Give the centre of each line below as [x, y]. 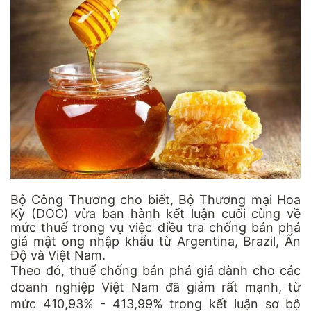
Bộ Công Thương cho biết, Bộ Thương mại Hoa [155, 200]
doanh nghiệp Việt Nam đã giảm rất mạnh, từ [155, 287]
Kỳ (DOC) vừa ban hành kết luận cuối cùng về [155, 214]
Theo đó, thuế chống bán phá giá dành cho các [155, 271]
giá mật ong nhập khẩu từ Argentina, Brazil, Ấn [155, 242]
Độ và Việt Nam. [58, 255]
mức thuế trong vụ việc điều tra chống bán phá [155, 228]
